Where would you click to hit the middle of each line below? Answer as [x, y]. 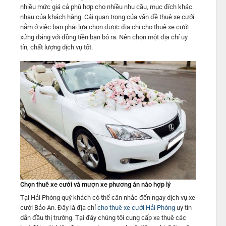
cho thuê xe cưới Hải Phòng [136, 208]
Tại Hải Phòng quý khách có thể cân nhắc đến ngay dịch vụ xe [107, 198]
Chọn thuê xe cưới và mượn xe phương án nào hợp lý [95, 184]
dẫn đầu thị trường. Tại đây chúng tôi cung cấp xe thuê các [103, 218]
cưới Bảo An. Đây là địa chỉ [59, 208]
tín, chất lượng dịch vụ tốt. [56, 47]
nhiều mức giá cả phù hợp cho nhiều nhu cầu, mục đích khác [106, 7]
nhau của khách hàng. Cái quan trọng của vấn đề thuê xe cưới [107, 17]
